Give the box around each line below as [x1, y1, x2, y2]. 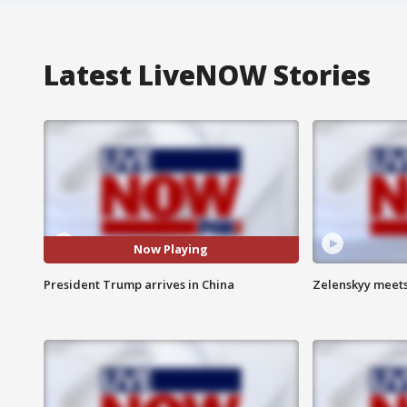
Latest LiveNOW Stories [44, 55, 371, 94]
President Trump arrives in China [44, 275, 234, 293]
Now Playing [134, 241, 209, 258]
